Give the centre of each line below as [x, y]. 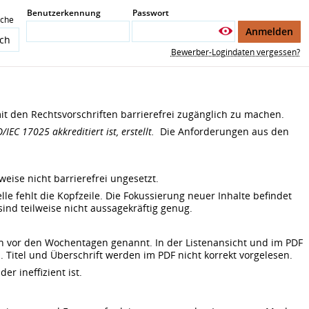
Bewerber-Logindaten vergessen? [235, 52]
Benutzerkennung [63, 12]
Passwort [150, 12]
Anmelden [269, 31]
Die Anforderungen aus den [222, 132]
